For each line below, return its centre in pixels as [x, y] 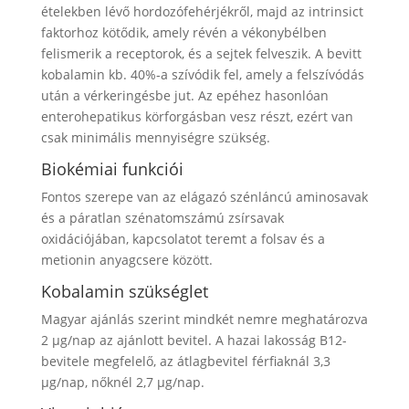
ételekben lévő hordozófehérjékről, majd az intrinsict [202, 11]
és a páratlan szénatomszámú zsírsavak [162, 217]
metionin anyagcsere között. [126, 259]
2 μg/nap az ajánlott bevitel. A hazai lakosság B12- [194, 340]
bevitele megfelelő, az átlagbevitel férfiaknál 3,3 [185, 361]
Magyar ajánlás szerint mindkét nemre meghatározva [204, 319]
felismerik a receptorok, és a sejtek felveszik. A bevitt [201, 53]
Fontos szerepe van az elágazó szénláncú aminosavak [204, 196]
